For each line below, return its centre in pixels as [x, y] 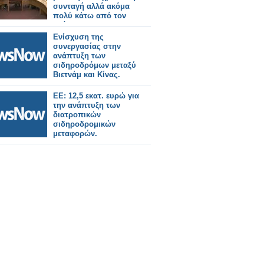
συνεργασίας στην [87, 46]
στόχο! [65, 25]
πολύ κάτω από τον [90, 16]
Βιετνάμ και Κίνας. [87, 75]
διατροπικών [77, 115]
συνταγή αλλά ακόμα [91, 6]
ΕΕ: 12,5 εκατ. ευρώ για [96, 96]
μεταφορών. [75, 133]
